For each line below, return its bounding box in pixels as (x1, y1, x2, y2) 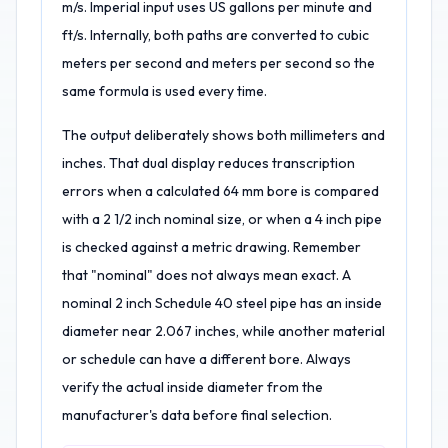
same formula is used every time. (62, 82, 267, 100)
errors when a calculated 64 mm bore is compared (62, 182, 379, 200)
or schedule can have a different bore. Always (62, 350, 351, 368)
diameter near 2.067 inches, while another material (62, 322, 385, 340)
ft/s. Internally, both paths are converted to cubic (62, 26, 369, 44)
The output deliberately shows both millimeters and (62, 126, 385, 144)
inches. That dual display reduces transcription (62, 154, 355, 172)
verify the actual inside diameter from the (62, 378, 323, 396)
